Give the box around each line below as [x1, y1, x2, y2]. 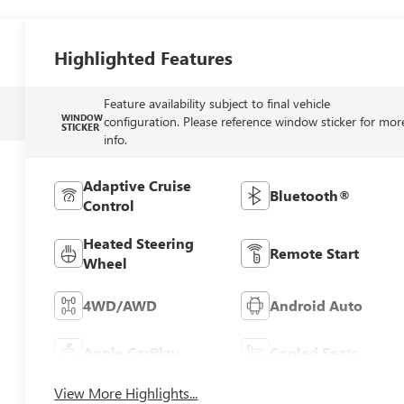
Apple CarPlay [83, 343, 180, 363]
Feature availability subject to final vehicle [103, 95, 330, 113]
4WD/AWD [83, 296, 158, 316]
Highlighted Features [54, 45, 234, 70]
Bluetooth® [269, 186, 351, 206]
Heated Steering [83, 234, 195, 253]
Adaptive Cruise [83, 176, 192, 196]
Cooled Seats [269, 343, 358, 363]
